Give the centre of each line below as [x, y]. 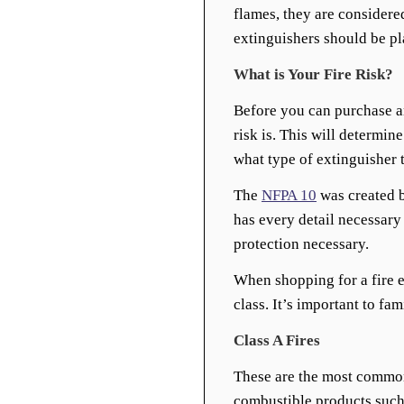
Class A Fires [280, 340]
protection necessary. [303, 244]
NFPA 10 [289, 195]
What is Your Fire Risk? [313, 74]
